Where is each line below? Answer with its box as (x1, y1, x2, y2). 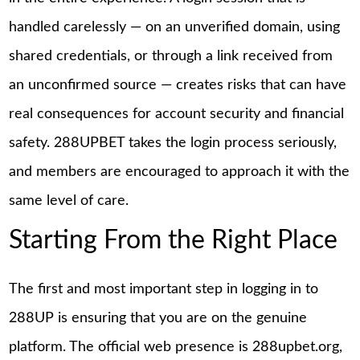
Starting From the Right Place (9, 228, 338, 254)
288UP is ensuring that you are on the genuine (9, 310, 308, 325)
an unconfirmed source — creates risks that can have (9, 77, 347, 92)
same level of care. (9, 193, 129, 208)
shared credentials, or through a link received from (9, 48, 333, 63)
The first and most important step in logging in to (9, 281, 319, 297)
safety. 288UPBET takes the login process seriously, (9, 135, 337, 150)
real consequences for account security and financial (9, 106, 345, 121)
